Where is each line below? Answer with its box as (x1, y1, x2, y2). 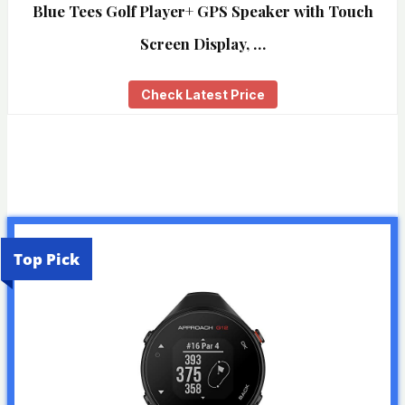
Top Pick (14, 248, 80, 269)
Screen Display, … (139, 33, 266, 54)
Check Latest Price (140, 87, 265, 103)
